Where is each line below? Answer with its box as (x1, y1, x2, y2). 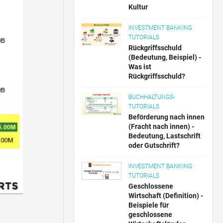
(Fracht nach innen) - (128, 122, 195, 130)
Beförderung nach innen (128, 113, 205, 121)
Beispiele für (128, 201, 169, 209)
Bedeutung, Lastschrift (128, 132, 201, 140)
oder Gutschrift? (128, 141, 180, 149)
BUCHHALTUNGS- (128, 94, 175, 101)
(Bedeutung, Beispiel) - (128, 53, 202, 61)
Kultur (128, 3, 148, 11)
